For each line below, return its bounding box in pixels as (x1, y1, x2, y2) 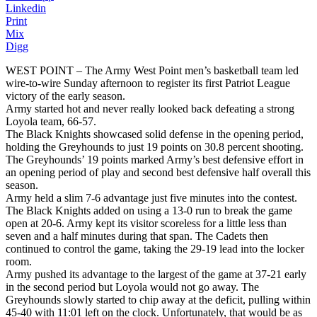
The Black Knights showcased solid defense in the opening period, (6, 127, 304, 140)
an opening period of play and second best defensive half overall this (6, 166, 311, 178)
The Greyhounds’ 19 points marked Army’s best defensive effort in (6, 153, 304, 166)
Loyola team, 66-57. (6, 115, 96, 127)
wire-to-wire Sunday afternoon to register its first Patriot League (6, 76, 290, 89)
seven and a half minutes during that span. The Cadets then (6, 229, 268, 242)
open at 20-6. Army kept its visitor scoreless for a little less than (6, 217, 287, 229)
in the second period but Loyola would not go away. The (6, 280, 259, 293)
